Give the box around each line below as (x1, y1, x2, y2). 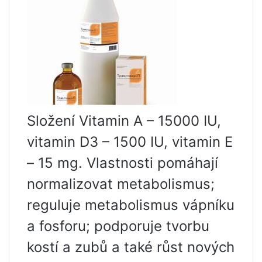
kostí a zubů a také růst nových (27, 239, 235, 256)
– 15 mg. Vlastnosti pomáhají (27, 154, 218, 172)
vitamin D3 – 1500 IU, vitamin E (27, 133, 233, 151)
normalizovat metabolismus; (27, 175, 215, 193)
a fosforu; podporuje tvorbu (27, 218, 209, 235)
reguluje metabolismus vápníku (27, 196, 235, 214)
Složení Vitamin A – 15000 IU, (27, 112, 221, 130)
